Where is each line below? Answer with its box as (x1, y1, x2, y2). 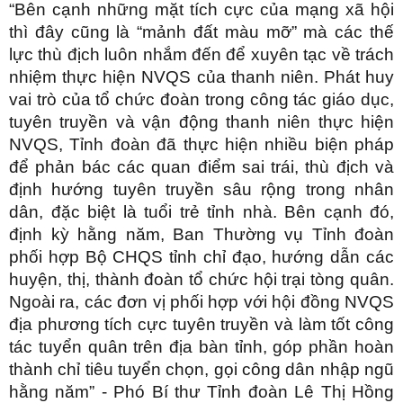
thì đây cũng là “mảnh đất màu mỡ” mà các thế (9, 22, 394, 41)
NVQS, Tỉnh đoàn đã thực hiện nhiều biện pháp (9, 134, 394, 154)
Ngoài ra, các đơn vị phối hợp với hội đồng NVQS (9, 291, 394, 311)
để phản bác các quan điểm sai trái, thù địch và (9, 157, 394, 176)
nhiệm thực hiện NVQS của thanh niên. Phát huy (9, 67, 394, 86)
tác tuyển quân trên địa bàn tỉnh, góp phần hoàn (9, 336, 394, 356)
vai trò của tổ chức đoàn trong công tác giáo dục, (9, 89, 394, 109)
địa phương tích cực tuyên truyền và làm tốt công (9, 314, 394, 334)
